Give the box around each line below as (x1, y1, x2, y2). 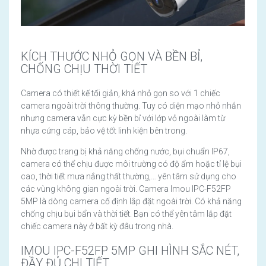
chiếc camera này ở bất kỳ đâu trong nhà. (21, 221, 173, 232)
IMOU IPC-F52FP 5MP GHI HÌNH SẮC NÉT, (21, 243, 239, 258)
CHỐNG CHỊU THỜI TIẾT (21, 62, 147, 77)
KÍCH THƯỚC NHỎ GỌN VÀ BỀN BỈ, (21, 49, 202, 64)
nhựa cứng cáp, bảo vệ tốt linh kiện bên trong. (21, 126, 187, 136)
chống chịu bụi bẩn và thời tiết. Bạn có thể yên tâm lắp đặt (21, 209, 232, 219)
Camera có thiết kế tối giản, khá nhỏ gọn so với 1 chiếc (21, 88, 220, 99)
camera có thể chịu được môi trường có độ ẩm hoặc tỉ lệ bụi (21, 159, 242, 169)
